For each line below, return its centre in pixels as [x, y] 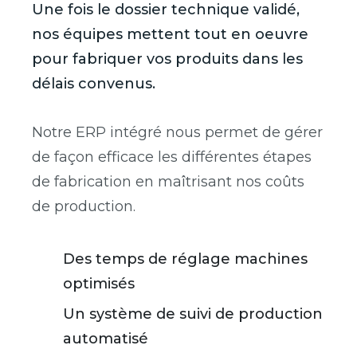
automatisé [106, 339]
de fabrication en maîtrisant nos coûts [168, 182]
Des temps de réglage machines [185, 259]
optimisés [99, 284]
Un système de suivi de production [193, 314]
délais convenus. [94, 84]
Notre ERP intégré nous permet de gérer [177, 133]
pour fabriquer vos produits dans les [167, 59]
